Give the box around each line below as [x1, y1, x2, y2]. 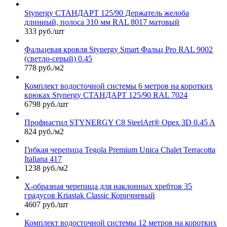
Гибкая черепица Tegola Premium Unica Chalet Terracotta [24, 145, 215, 154]
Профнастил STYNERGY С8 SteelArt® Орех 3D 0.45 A [24, 118, 215, 127]
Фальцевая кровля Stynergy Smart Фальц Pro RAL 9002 [24, 45, 213, 54]
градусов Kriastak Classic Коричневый [24, 191, 155, 200]
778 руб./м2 [24, 63, 64, 72]
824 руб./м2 [24, 127, 64, 136]
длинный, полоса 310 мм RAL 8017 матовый [24, 17, 179, 26]
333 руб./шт [24, 26, 64, 35]
